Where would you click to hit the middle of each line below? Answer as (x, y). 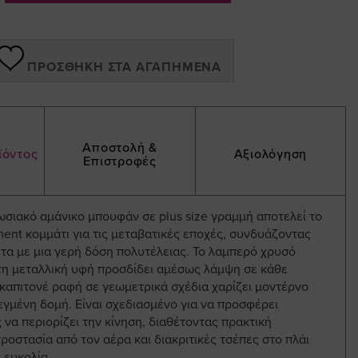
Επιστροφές (120, 161)
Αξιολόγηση (270, 155)
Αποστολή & (120, 147)
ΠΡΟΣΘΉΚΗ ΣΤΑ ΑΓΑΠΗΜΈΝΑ (124, 67)
